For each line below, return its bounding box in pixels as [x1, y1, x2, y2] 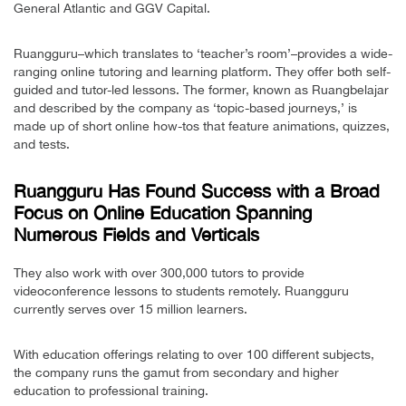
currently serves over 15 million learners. [14, 302, 247, 317]
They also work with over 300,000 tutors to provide [14, 266, 304, 281]
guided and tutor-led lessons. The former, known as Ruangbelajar [14, 82, 389, 98]
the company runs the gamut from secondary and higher [14, 365, 339, 381]
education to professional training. [14, 383, 208, 399]
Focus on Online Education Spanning [14, 202, 312, 224]
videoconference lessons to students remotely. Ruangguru [14, 284, 349, 299]
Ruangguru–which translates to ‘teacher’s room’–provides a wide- [14, 46, 392, 62]
